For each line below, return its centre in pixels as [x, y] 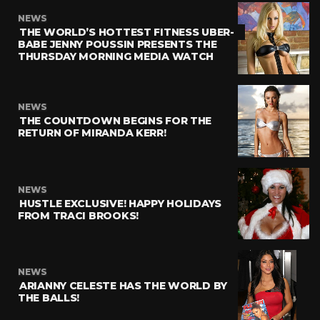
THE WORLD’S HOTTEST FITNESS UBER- [127, 32]
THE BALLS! [49, 298]
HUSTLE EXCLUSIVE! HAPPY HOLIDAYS [121, 203]
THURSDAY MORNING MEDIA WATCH [116, 56]
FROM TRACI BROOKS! [78, 215]
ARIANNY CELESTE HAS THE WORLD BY [124, 286]
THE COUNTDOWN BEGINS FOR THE [116, 120]
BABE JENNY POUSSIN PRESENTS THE [117, 44]
